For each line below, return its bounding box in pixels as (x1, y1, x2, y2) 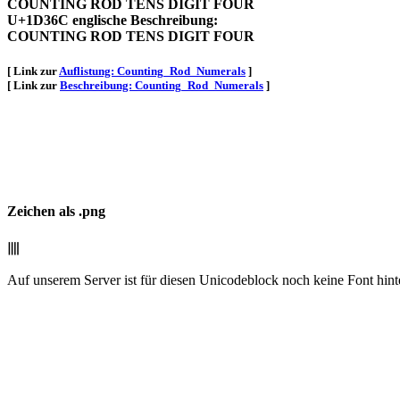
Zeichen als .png (7, 204, 105, 220)
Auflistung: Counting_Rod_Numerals (59, 64, 246, 79)
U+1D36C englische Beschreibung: (7, 12, 218, 28)
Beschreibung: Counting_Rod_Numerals (60, 79, 263, 93)
